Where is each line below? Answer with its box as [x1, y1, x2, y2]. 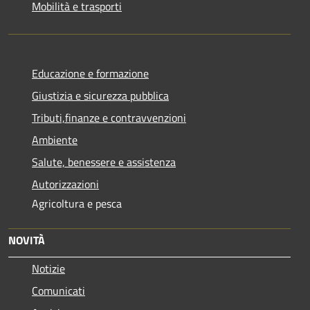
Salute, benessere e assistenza [32, 154, 176, 171]
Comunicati [32, 282, 85, 300]
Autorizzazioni [32, 176, 99, 193]
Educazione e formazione [32, 65, 149, 82]
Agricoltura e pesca [32, 195, 122, 212]
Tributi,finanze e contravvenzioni [32, 109, 186, 127]
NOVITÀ [8, 232, 45, 249]
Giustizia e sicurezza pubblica [32, 87, 169, 104]
